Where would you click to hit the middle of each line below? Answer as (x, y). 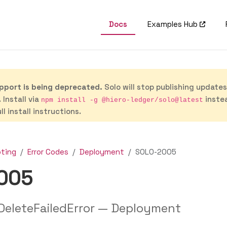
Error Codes (48, 152)
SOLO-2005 (156, 152)
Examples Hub (173, 24)
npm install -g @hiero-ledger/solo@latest (122, 100)
